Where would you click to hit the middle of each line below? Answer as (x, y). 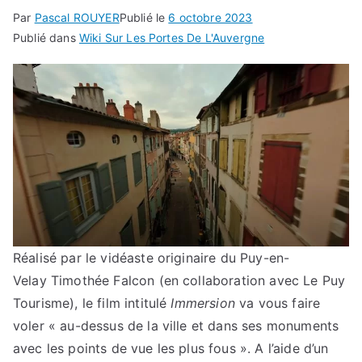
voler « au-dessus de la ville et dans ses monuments (176, 326)
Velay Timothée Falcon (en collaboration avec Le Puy (179, 281)
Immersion (203, 303)
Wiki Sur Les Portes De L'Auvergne (172, 37)
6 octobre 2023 (210, 17)
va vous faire (278, 303)
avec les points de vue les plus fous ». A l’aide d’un (171, 349)
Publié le (144, 17)
